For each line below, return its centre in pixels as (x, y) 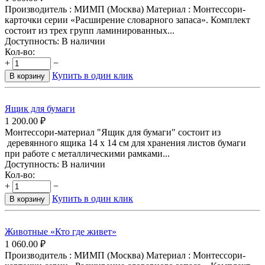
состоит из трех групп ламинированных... (90, 31)
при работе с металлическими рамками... (87, 154)
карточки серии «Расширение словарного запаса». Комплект (127, 20)
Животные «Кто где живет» (61, 232)
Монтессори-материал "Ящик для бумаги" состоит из (113, 132)
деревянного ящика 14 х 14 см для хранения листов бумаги (125, 143)
